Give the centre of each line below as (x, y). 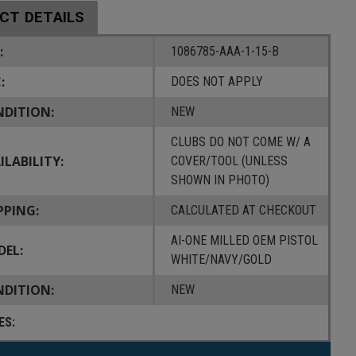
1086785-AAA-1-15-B (224, 51)
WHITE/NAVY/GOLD (221, 259)
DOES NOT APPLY (217, 81)
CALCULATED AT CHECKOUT (243, 210)
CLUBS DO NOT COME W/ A (240, 141)
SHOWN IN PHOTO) (220, 180)
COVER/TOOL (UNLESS (229, 161)
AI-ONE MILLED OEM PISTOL (244, 240)
